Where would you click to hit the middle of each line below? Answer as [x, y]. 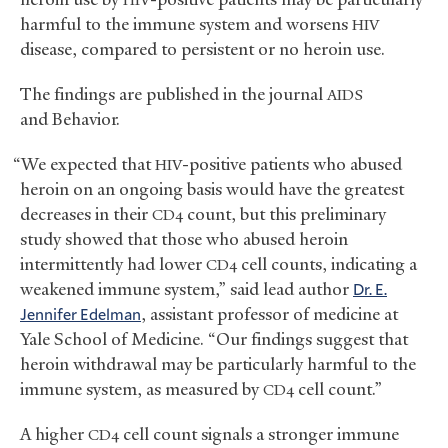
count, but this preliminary [284, 214]
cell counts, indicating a [327, 264]
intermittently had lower [113, 264]
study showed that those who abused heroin [184, 239]
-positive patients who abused [291, 164]
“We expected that [83, 164]
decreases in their [86, 214]
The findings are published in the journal [173, 94]
